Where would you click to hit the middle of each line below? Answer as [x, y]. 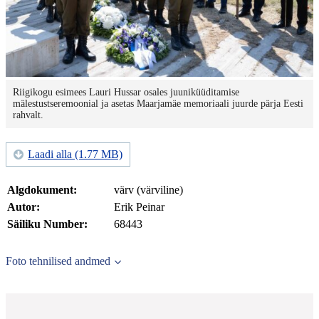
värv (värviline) [148, 190]
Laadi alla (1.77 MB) [75, 155]
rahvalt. [28, 115]
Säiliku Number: [47, 224]
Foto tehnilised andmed [58, 261]
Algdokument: [42, 190]
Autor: [23, 207]
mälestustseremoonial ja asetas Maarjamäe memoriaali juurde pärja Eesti [158, 104]
